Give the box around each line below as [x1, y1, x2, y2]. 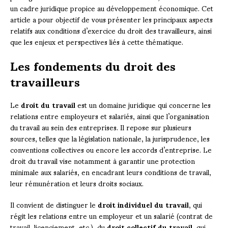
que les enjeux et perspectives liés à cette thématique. [10, 31, 183, 52]
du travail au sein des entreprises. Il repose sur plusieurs [10, 117, 191, 138]
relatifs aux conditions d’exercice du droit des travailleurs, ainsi [10, 20, 212, 41]
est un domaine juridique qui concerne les [75, 94, 211, 116]
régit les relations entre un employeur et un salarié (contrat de [10, 205, 213, 226]
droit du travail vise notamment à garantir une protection [10, 150, 195, 172]
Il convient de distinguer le [10, 194, 98, 215]
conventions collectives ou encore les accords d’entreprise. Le [10, 139, 212, 160]
